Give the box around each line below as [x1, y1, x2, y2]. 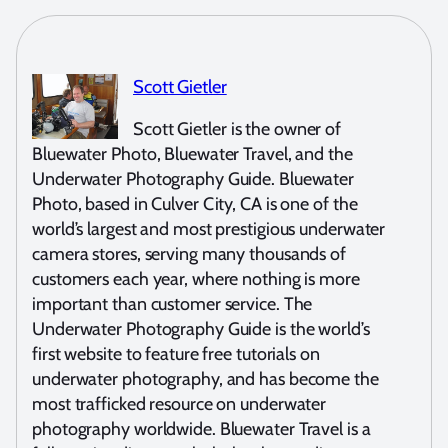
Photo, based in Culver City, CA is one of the [32, 193, 358, 216]
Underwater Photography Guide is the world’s [32, 318, 370, 341]
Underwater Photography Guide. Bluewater [32, 168, 355, 191]
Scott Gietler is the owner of [133, 118, 342, 141]
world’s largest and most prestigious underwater [32, 218, 386, 241]
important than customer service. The [32, 293, 313, 316]
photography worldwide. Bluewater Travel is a [32, 418, 371, 441]
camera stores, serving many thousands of [32, 243, 346, 266]
